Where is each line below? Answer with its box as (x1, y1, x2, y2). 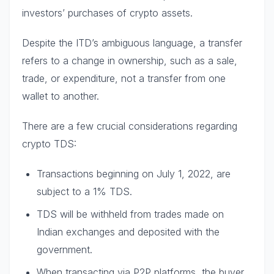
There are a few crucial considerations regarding (22, 119, 237, 132)
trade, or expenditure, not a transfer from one (22, 72, 226, 84)
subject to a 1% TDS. (37, 185, 132, 198)
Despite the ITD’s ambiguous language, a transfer (22, 36, 242, 49)
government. (37, 243, 92, 256)
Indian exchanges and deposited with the (37, 225, 220, 238)
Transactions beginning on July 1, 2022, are (37, 167, 231, 180)
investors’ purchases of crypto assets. (22, 6, 193, 19)
